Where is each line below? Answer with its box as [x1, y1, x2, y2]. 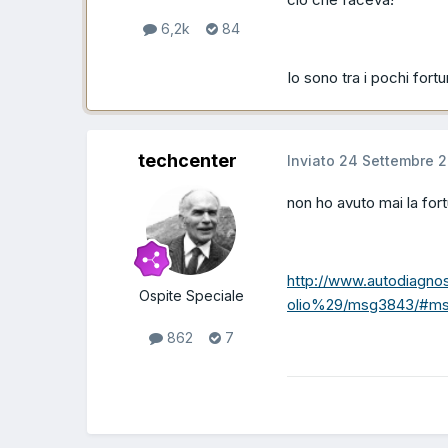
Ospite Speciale [138, 287, 244, 305]
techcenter [137, 150, 237, 172]
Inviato [287, 152, 339, 170]
